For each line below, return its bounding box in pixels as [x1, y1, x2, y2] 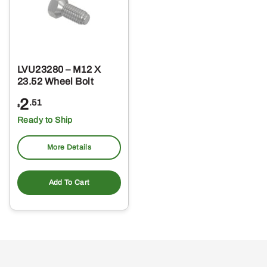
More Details [46, 143, 92, 152]
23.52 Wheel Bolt [17, 76, 94, 87]
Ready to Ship [17, 116, 73, 125]
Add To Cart [48, 178, 90, 187]
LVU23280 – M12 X [17, 64, 101, 75]
